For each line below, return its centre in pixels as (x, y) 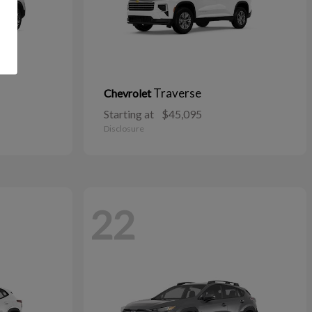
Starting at (129, 114)
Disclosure (124, 129)
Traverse (177, 93)
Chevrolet (128, 93)
